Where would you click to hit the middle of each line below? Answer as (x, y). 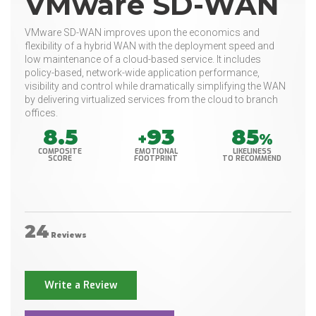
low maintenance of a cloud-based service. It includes (143, 60)
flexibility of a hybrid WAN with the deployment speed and (150, 46)
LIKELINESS (252, 152)
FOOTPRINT (156, 159)
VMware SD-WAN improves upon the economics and (142, 33)
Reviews (69, 236)
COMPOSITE (60, 152)
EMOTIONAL (156, 152)
